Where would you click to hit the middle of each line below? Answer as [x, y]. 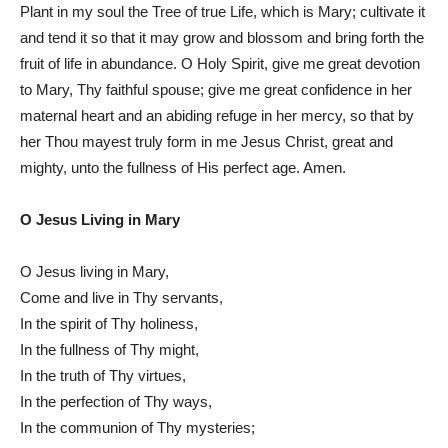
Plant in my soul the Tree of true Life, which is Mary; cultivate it [222, 11]
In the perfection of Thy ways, [116, 401]
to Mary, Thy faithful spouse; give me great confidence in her [216, 89]
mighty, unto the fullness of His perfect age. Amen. [183, 167]
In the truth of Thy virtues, [103, 375]
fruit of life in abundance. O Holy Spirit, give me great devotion [220, 63]
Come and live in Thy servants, [121, 297]
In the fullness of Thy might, [109, 349]
